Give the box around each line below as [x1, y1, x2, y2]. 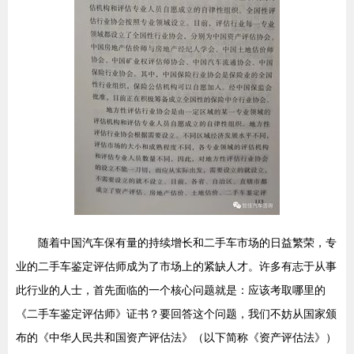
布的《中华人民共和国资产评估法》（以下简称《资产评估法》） [16, 331, 337, 344]
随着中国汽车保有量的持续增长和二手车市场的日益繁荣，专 [38, 236, 337, 249]
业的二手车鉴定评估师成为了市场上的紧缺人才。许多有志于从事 [16, 260, 337, 273]
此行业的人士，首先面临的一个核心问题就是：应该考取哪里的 [16, 284, 326, 296]
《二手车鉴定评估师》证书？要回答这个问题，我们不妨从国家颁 [16, 307, 337, 320]
